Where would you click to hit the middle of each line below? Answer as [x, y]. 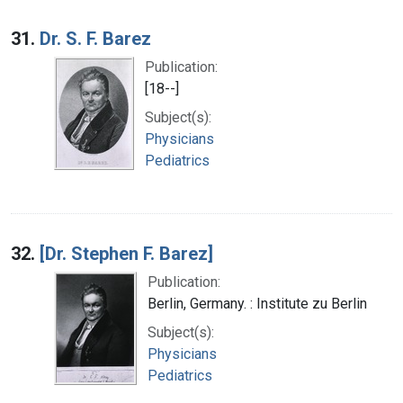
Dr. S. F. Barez [95, 38]
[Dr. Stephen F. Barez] [126, 253]
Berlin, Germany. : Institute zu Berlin [257, 303]
